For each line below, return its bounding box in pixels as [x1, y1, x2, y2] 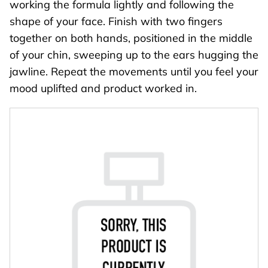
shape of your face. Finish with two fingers [10, 14, 223, 28]
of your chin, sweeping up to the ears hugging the [10, 47, 258, 62]
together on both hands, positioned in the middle [10, 31, 252, 45]
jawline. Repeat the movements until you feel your [10, 64, 258, 78]
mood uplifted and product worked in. [10, 81, 197, 95]
